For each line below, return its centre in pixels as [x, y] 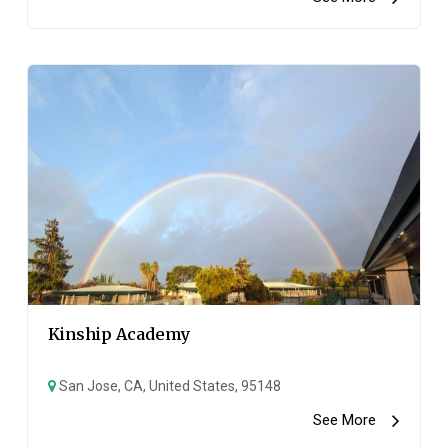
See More [352, 420]
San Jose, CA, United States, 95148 [169, 386]
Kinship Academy [119, 334]
